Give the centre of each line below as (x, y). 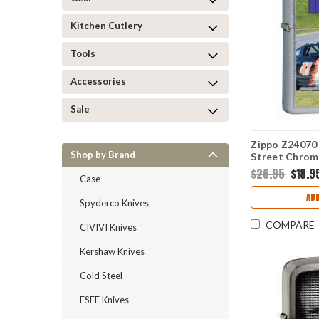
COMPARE (291, 225)
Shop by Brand (103, 154)
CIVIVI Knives (108, 227)
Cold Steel (101, 275)
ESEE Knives (104, 299)
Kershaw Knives (112, 251)
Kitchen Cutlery (106, 25)
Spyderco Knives (114, 203)
